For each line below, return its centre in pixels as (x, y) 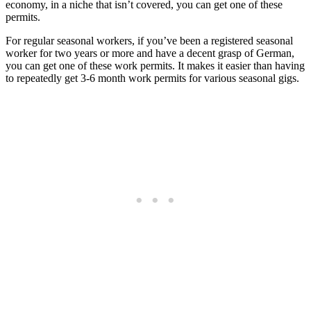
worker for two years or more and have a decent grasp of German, (150, 53)
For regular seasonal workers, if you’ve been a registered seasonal (149, 41)
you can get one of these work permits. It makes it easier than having (155, 66)
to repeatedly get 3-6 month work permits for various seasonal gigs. (152, 78)
